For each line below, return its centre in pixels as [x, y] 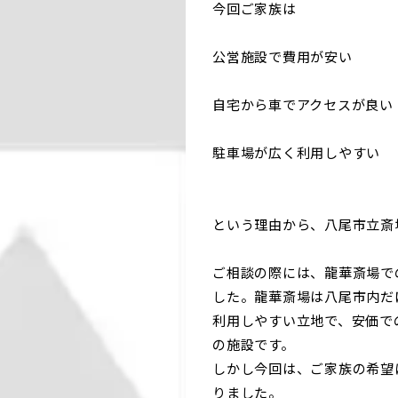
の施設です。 [254, 343]
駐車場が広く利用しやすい [297, 151]
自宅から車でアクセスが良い [303, 103]
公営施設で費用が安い [283, 56]
